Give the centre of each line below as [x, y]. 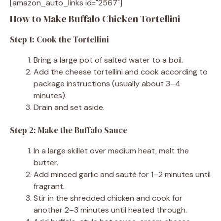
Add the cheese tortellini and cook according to [121, 72]
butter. [46, 162]
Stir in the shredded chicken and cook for [108, 198]
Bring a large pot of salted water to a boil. [108, 60]
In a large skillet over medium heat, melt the [111, 150]
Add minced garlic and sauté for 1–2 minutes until [122, 174]
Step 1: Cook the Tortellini [59, 39]
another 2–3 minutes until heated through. [110, 210]
